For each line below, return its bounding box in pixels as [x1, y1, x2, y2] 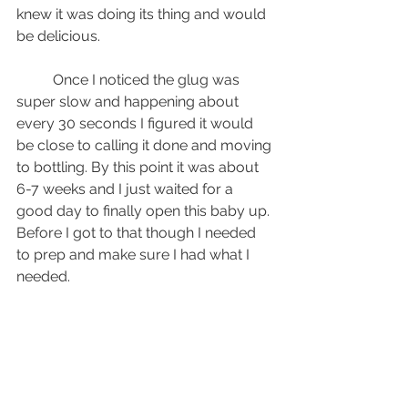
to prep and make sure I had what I [16, 246, 253, 264]
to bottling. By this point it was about [16, 158, 262, 177]
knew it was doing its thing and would [16, 5, 270, 24]
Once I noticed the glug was [16, 71, 53, 89]
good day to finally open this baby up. [16, 202, 273, 220]
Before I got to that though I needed [16, 224, 260, 242]
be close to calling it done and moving [16, 137, 275, 155]
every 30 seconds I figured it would [16, 115, 257, 133]
